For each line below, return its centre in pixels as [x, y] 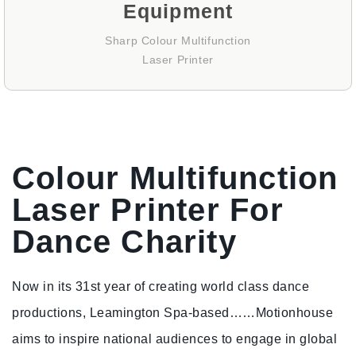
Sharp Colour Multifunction [178, 41]
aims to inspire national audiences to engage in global [174, 339]
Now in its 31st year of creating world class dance [161, 286]
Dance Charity [124, 242]
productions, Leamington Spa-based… [127, 313]
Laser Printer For [148, 210]
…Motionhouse [288, 313]
